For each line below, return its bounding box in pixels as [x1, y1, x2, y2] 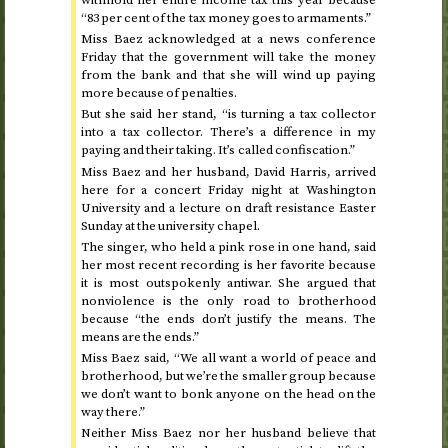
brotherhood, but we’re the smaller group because [80, 367, 377, 384]
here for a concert [80, 181, 209, 198]
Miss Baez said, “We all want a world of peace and [80, 349, 377, 366]
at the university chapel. [122, 217, 261, 234]
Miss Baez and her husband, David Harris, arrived [80, 163, 377, 180]
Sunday [80, 217, 123, 234]
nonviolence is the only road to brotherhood [80, 292, 377, 309]
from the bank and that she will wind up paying [80, 67, 377, 84]
